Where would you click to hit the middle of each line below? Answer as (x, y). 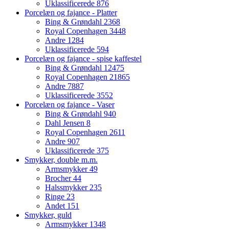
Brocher (59, 178)
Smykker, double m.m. (61, 160)
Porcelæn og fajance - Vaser (70, 105)
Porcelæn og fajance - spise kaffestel (83, 59)
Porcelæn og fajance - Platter (71, 13)
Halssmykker (67, 188)
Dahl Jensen (66, 123)
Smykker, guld (48, 215)
